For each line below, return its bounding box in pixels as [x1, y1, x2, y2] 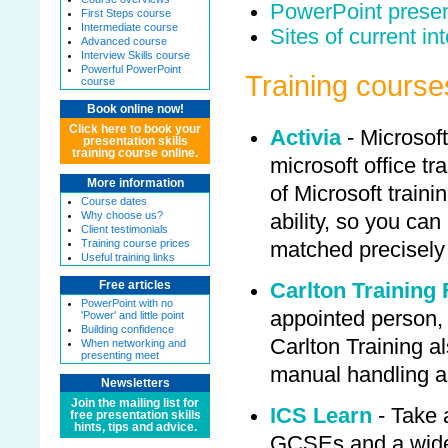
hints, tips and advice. [73, 421, 197, 433]
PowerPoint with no [81, 297, 173, 309]
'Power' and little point [81, 309, 184, 321]
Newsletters [100, 377, 170, 389]
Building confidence [81, 323, 174, 335]
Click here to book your [69, 123, 201, 135]
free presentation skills [69, 409, 201, 421]
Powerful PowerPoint [81, 63, 181, 75]
